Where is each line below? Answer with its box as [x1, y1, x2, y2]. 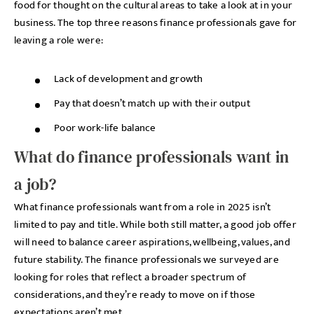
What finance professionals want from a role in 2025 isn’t [14, 198, 271, 216]
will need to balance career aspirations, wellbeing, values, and [14, 233, 290, 251]
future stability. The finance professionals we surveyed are [14, 251, 279, 268]
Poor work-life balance [54, 119, 158, 137]
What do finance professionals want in [14, 146, 289, 168]
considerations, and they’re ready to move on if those [14, 286, 256, 303]
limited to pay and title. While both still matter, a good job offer [14, 216, 296, 233]
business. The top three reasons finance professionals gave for [14, 14, 297, 32]
